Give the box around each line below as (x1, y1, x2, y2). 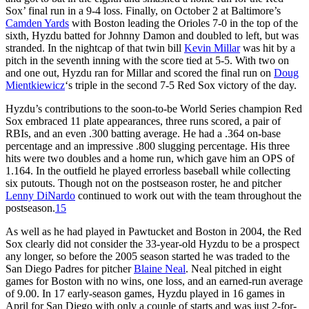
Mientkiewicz (6, 79, 65, 91)
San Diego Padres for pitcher (6, 262, 134, 275)
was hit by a (240, 41, 295, 54)
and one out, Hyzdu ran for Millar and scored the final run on (6, 66, 274, 79)
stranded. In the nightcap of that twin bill (6, 41, 184, 54)
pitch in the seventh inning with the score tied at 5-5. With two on (6, 54, 289, 66)
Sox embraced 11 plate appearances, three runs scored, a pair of (6, 114, 281, 127)
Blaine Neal (134, 262, 186, 275)
